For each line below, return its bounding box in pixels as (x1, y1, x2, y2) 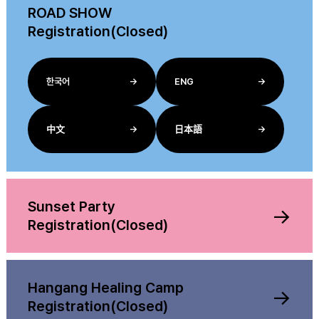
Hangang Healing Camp (28, 279, 184, 296)
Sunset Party (28, 198, 115, 215)
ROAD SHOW (28, 4, 112, 21)
